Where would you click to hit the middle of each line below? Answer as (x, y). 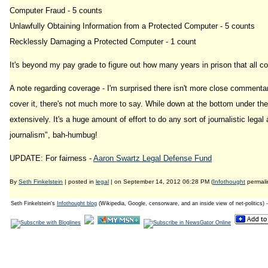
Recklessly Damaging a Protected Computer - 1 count (103, 42)
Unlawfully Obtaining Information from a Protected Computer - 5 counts (132, 26)
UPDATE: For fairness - (51, 158)
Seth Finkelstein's (34, 203)
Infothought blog (77, 203)
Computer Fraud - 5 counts (56, 10)
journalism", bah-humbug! (54, 135)
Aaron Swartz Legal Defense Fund (153, 158)
